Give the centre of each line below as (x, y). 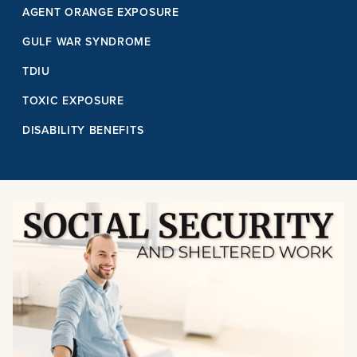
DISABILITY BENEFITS (83, 129)
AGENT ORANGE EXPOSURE (101, 12)
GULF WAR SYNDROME (87, 41)
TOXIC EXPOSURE (73, 100)
